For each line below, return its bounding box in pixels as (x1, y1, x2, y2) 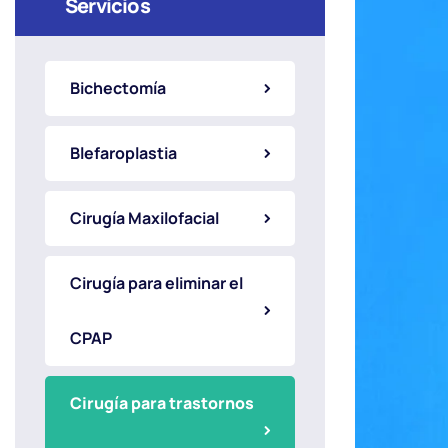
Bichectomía (70, 77, 166, 99)
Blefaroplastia (70, 142, 177, 164)
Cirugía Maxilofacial (70, 207, 219, 229)
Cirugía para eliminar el (70, 272, 243, 294)
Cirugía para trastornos (70, 392, 254, 414)
